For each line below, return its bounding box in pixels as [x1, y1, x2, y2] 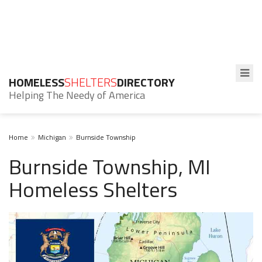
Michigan [38, 132, 66, 143]
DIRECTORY [117, 73, 175, 91]
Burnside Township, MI [9, 150, 211, 182]
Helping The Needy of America [9, 87, 145, 103]
